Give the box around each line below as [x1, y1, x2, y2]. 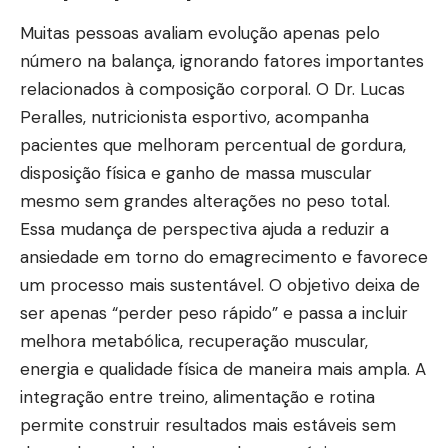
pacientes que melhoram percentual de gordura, [20, 133, 406, 156]
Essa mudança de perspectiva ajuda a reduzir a [20, 217, 389, 240]
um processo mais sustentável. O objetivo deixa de [20, 273, 420, 296]
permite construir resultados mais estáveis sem [20, 413, 396, 436]
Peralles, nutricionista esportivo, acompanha [20, 105, 369, 128]
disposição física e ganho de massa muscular [20, 161, 372, 184]
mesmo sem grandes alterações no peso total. [20, 189, 390, 212]
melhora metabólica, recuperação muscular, [20, 329, 368, 352]
